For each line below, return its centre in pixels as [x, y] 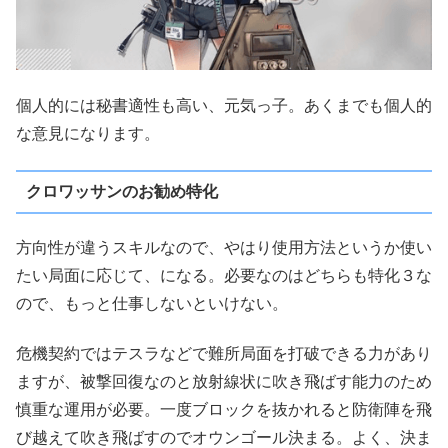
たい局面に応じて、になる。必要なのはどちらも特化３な [224, 275]
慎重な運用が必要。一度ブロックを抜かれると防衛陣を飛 [224, 410]
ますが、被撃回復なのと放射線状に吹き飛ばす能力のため [224, 382]
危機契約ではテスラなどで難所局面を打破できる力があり [224, 354]
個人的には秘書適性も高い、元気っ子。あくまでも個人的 [224, 106]
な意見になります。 [88, 134]
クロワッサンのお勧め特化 [121, 192]
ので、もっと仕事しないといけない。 [152, 303]
